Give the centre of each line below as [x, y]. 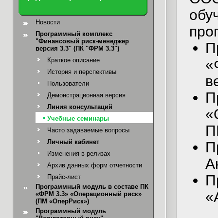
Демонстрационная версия [86, 95]
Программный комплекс [74, 34]
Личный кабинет [73, 142]
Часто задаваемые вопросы [88, 130]
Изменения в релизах [79, 154]
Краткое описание [73, 60]
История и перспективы [82, 72]
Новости [48, 22]
